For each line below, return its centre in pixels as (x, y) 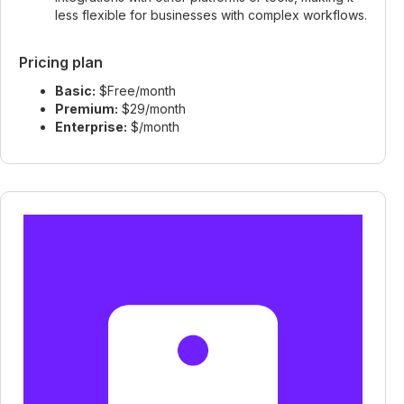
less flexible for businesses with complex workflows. (211, 14)
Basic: (75, 90)
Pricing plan (61, 62)
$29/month (152, 108)
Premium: (87, 108)
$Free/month (136, 90)
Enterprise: (91, 126)
